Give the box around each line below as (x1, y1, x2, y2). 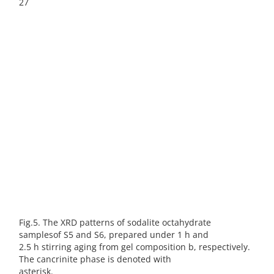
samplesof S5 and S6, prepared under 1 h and (19, 229, 209, 241)
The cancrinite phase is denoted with (19, 253, 171, 265)
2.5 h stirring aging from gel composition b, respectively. (19, 241, 250, 253)
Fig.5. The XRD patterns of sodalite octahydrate (19, 217, 211, 229)
